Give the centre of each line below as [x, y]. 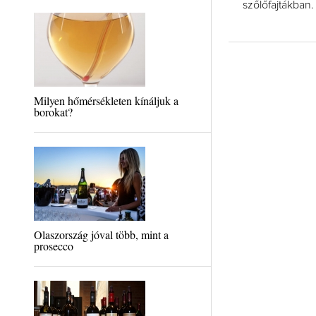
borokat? [53, 112]
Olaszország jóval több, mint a [101, 235]
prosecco [53, 246]
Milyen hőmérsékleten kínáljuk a [106, 101]
